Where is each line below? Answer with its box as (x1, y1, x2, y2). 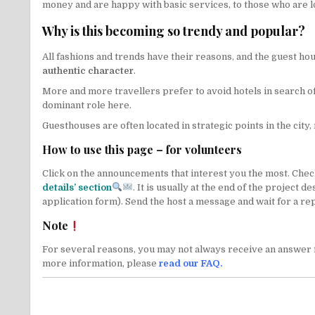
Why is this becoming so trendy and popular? (42, 22, 305, 39)
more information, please (42, 258, 159, 269)
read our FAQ (159, 258, 220, 269)
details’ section (42, 181, 112, 193)
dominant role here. (42, 99, 131, 110)
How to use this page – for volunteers (42, 141, 242, 157)
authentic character (42, 65, 134, 76)
